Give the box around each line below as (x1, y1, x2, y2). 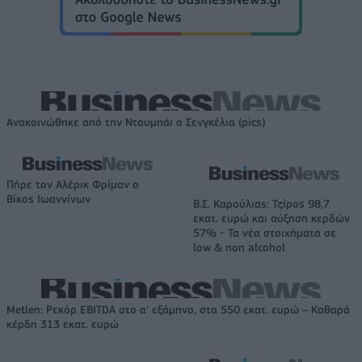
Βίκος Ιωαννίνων (6, 192, 90, 206)
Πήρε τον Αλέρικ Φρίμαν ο (6, 178, 139, 192)
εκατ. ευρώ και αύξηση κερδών (193, 212, 350, 225)
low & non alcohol (193, 241, 285, 255)
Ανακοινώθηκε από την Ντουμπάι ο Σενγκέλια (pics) (6, 116, 266, 129)
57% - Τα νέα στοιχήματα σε (193, 226, 336, 240)
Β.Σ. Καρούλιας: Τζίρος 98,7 (193, 197, 330, 211)
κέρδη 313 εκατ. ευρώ (6, 318, 119, 331)
